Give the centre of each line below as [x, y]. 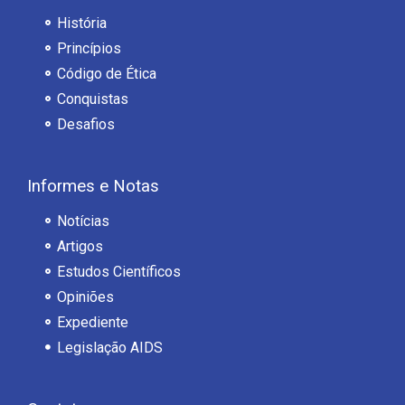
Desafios [85, 124]
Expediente [92, 322]
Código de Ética [106, 73]
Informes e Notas [93, 186]
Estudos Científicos [118, 271]
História [81, 23]
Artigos [80, 246]
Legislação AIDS [109, 347]
